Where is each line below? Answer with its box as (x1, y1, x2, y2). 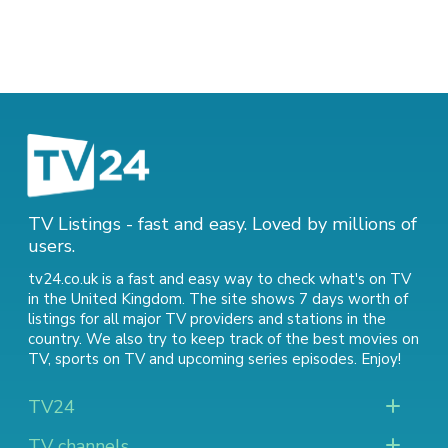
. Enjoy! (354, 349, 401, 369)
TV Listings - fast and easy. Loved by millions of (28, 212, 417, 236)
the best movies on (285, 329, 419, 349)
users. (28, 234, 75, 258)
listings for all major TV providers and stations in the (28, 309, 386, 329)
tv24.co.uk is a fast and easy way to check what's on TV (28, 269, 411, 289)
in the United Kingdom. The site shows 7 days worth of (28, 289, 408, 309)
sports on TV (55, 349, 145, 369)
